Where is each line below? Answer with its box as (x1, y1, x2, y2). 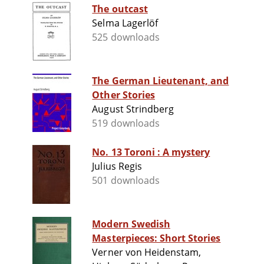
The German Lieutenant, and (92, 74, 229, 88)
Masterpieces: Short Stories (92, 232, 221, 245)
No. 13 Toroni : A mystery (162, 146, 210, 159)
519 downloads (92, 117, 160, 130)
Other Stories (92, 88, 155, 102)
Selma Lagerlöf (92, 16, 158, 30)
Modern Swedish (92, 217, 170, 231)
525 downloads (92, 31, 160, 44)
